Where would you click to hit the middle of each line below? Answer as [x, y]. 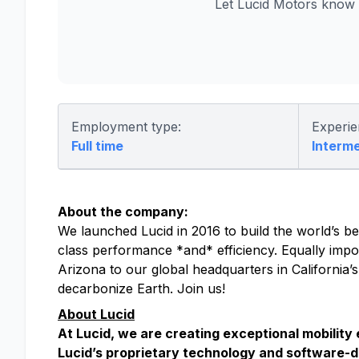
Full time [97, 146]
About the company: [123, 212]
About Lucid [96, 314]
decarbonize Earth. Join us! [141, 288]
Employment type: [126, 127]
